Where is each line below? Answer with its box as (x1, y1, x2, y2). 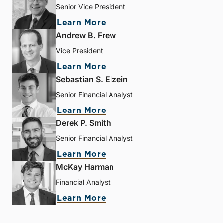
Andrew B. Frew (56, 30, 116, 40)
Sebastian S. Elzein (56, 74, 128, 84)
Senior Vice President (56, 2, 125, 11)
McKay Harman (56, 161, 114, 172)
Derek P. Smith (56, 117, 111, 128)
